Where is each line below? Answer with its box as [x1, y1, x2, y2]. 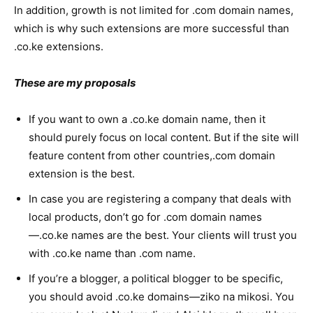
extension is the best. [29, 167, 135, 180]
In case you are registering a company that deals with [29, 192, 291, 205]
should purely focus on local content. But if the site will [29, 131, 299, 144]
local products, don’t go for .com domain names [29, 210, 262, 224]
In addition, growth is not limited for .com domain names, [14, 3, 293, 17]
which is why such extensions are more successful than [14, 22, 289, 35]
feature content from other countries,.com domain [29, 149, 275, 162]
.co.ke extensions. [14, 40, 103, 53]
